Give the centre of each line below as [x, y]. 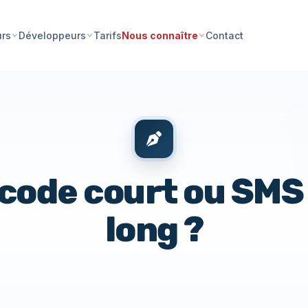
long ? [154, 230]
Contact [225, 35]
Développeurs [53, 35]
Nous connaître [160, 35]
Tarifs [108, 35]
